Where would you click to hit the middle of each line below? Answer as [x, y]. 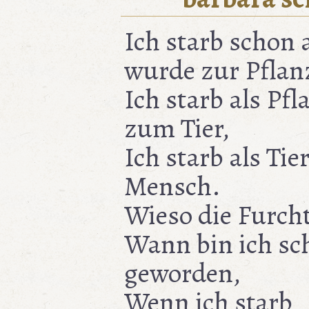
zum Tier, [177, 128]
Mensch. [172, 186]
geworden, [182, 273]
